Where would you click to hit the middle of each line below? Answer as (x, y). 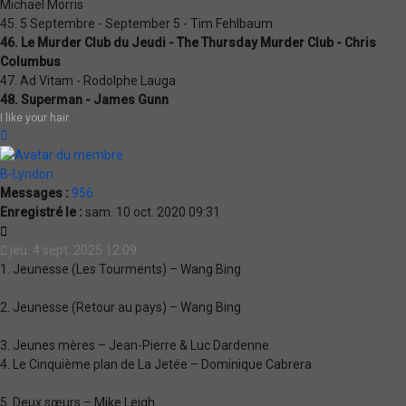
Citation (29, 230)
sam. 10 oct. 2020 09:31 (151, 212)
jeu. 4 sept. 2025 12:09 (73, 250)
